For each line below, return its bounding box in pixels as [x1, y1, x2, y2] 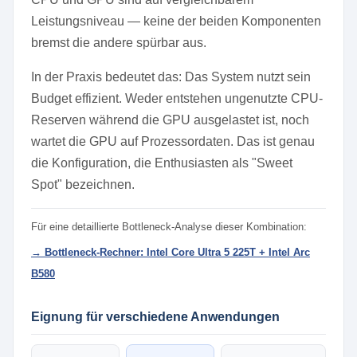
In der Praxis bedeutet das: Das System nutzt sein [31, 70, 311, 84]
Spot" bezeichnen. [31, 178, 135, 191]
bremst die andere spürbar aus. [31, 36, 206, 49]
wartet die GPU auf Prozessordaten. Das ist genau [31, 135, 315, 148]
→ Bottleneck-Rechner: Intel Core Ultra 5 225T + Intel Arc [31, 246, 310, 258]
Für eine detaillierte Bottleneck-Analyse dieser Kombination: [31, 221, 307, 233]
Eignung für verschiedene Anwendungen [31, 310, 280, 324]
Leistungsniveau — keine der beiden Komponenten [31, 14, 321, 28]
